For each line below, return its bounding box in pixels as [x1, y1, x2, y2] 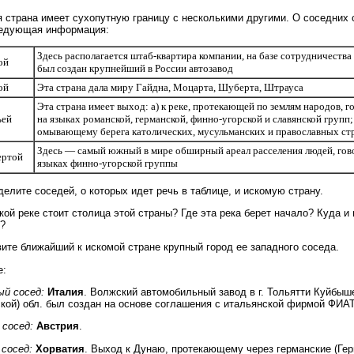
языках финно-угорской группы [36, 157, 178, 170]
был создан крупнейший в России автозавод [36, 62, 233, 75]
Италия [47, 286, 84, 299]
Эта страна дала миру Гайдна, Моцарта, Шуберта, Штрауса [36, 81, 303, 94]
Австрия [36, 320, 79, 333]
